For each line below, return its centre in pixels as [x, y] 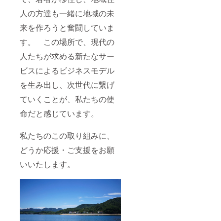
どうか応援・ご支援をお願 [67, 149]
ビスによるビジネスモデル [67, 70]
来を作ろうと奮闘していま [67, 27]
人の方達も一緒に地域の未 [67, 13]
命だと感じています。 [59, 113]
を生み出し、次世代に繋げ [67, 84]
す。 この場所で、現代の [67, 41]
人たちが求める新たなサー [67, 56]
